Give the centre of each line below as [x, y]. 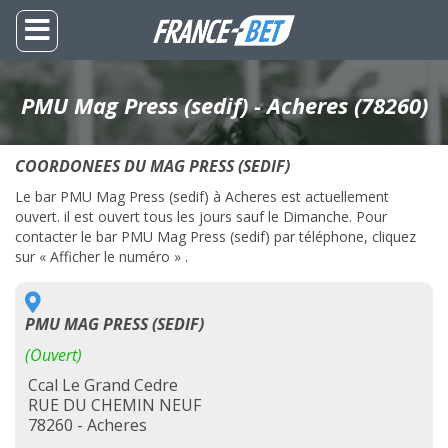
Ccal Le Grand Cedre [103, 385]
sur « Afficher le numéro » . [101, 256]
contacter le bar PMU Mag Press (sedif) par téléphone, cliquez [215, 236]
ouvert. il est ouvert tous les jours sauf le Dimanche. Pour [201, 216]
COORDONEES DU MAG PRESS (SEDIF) [152, 166]
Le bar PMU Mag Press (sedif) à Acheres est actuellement [202, 196]
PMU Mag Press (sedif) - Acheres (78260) [224, 105]
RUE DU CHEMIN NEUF [114, 405]
